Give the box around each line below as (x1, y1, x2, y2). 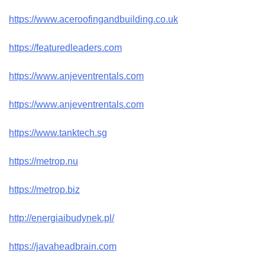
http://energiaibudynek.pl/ (9, 212, 114, 223)
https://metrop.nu (9, 156, 78, 166)
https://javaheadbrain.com (9, 241, 117, 251)
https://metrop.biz (9, 184, 80, 195)
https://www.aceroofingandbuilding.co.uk (9, 14, 178, 24)
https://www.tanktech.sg (9, 127, 107, 138)
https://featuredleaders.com (9, 42, 122, 53)
